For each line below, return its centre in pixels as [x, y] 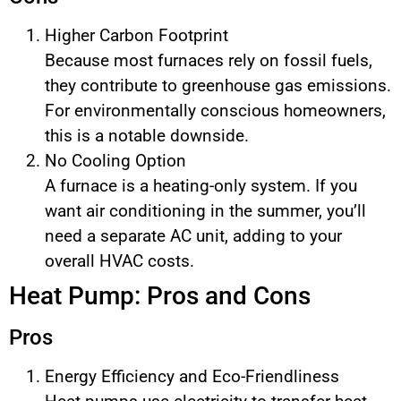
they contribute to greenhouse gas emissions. [218, 86]
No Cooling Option [115, 161]
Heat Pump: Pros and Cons [160, 296]
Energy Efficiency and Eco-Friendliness [192, 377]
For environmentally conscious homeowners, [215, 111]
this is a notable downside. [147, 136]
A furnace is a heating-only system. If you [201, 186]
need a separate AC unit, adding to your [193, 236]
